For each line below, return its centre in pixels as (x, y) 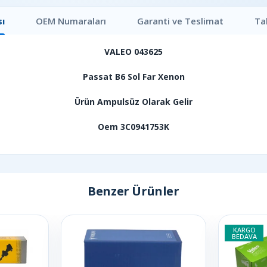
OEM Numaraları (71, 21)
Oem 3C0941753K (133, 127)
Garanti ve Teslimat (180, 21)
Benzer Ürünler (133, 191)
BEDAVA (244, 236)
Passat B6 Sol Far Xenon (133, 77)
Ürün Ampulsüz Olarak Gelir (133, 102)
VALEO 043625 (133, 52)
